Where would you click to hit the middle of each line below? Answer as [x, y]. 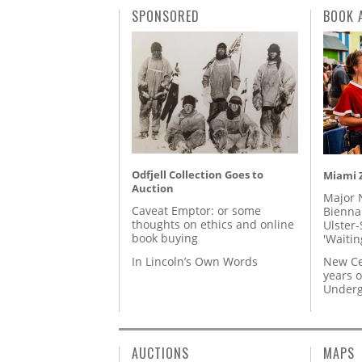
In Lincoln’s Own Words [195, 261]
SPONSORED [166, 17]
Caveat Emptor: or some [196, 211]
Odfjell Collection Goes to [198, 175]
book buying [165, 238]
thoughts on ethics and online [213, 225]
